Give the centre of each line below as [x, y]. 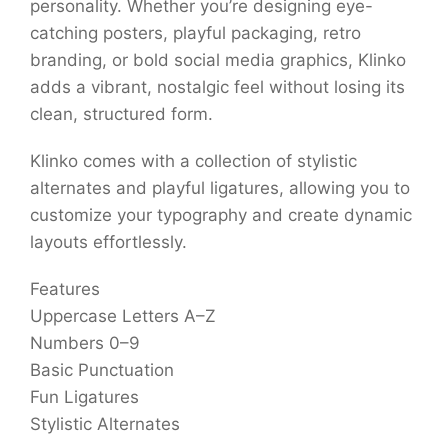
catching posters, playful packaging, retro [195, 33]
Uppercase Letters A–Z [123, 316]
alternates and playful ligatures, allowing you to [220, 188]
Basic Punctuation [102, 370]
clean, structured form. [121, 114]
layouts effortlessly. [108, 242]
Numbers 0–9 [85, 343]
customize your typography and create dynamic [221, 215]
